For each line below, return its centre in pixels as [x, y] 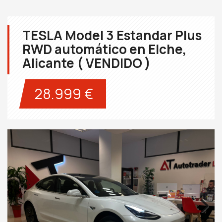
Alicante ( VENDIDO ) [86, 63]
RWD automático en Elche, [104, 49]
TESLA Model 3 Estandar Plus [112, 35]
